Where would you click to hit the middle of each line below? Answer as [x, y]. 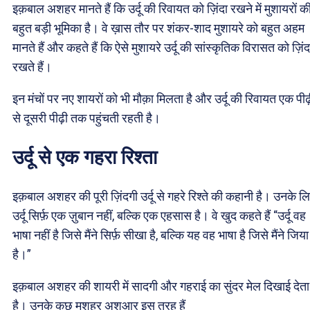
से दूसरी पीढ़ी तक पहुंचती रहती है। [86, 118]
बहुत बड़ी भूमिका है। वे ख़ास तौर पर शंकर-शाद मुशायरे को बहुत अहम [158, 28]
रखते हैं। [32, 66]
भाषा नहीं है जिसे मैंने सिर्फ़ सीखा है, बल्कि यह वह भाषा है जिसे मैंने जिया [161, 235]
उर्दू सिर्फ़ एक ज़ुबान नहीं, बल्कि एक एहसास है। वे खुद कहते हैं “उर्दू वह [159, 216]
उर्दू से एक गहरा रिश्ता [85, 157]
